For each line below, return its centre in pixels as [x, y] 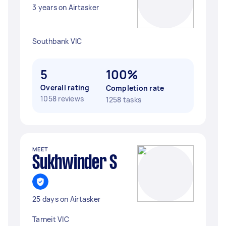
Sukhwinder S [75, 163]
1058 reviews [62, 99]
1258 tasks [123, 100]
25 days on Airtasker [66, 199]
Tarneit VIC [51, 219]
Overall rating [65, 88]
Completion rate [135, 88]
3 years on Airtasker [66, 7]
